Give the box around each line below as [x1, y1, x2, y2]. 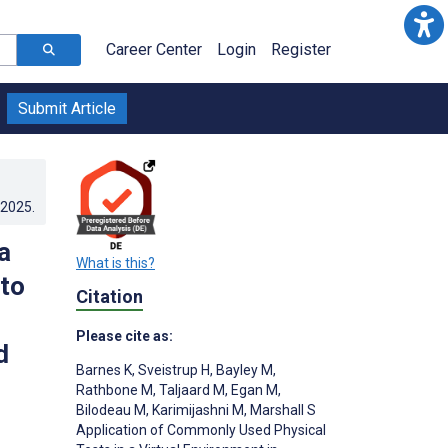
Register [271, 40, 331, 59]
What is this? [76, 254, 155, 271]
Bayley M [213, 362, 273, 379]
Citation [76, 286, 143, 308]
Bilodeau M [76, 402, 146, 419]
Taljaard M [156, 382, 225, 399]
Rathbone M [76, 382, 153, 399]
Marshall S [247, 402, 316, 419]
